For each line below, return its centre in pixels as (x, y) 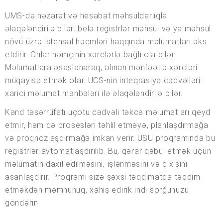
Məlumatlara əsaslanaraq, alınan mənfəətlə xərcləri (102, 68)
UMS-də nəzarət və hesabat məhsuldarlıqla (86, 16)
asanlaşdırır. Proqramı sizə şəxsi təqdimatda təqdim (103, 177)
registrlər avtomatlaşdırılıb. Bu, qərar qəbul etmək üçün (108, 151)
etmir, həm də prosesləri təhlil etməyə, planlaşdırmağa (107, 125)
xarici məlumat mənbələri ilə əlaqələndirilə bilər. (94, 94)
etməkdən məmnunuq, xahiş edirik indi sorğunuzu (97, 190)
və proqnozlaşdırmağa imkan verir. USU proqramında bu (110, 138)
